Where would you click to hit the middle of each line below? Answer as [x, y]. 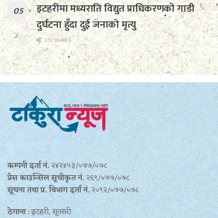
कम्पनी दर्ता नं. [29, 166]
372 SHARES [57, 41]
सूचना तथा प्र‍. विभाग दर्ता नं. [49, 191]
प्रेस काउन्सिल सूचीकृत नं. [47, 178]
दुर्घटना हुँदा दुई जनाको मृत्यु [86, 25]
